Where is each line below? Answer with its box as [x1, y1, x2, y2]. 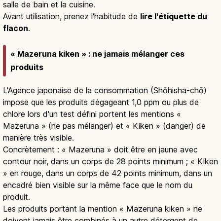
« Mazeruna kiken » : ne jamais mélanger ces [10, 49, 184, 59]
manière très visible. [3, 133, 74, 143]
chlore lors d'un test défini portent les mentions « [3, 109, 181, 119]
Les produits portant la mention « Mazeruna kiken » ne [3, 204, 202, 214]
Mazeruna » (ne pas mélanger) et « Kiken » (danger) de [3, 121, 206, 131]
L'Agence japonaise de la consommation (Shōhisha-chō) [3, 85, 207, 96]
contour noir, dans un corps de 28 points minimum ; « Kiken [3, 156, 218, 167]
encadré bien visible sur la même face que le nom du [3, 180, 192, 190]
